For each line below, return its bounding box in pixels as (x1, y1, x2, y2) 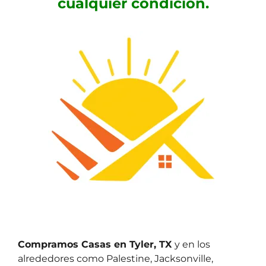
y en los (175, 239, 210, 251)
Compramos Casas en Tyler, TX (18, 239, 175, 251)
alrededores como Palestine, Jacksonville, (18, 253, 213, 265)
